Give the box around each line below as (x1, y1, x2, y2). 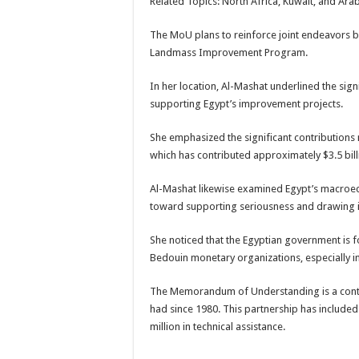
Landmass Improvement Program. (150, 46, 308, 58)
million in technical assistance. (150, 321, 285, 333)
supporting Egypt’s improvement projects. (150, 98, 343, 110)
